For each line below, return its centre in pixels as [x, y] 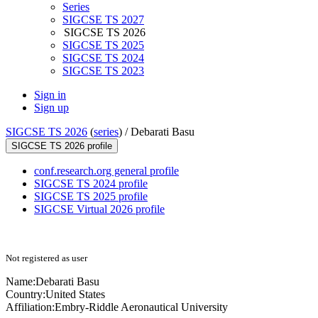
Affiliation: [30, 307]
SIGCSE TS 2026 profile [62, 146]
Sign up [51, 108]
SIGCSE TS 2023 [103, 71]
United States [75, 295]
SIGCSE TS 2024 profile [91, 184]
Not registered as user [46, 258]
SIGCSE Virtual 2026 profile [99, 209]
